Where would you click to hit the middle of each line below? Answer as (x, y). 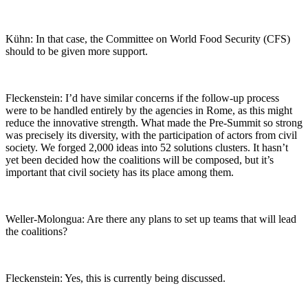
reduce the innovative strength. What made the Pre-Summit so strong (154, 122)
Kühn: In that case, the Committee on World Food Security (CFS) (148, 38)
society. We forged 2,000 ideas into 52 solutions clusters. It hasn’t (147, 147)
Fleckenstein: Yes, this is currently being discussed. (115, 278)
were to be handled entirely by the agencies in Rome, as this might (149, 110)
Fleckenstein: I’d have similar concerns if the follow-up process (142, 98)
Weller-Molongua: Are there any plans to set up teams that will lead (151, 219)
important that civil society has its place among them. (120, 172)
